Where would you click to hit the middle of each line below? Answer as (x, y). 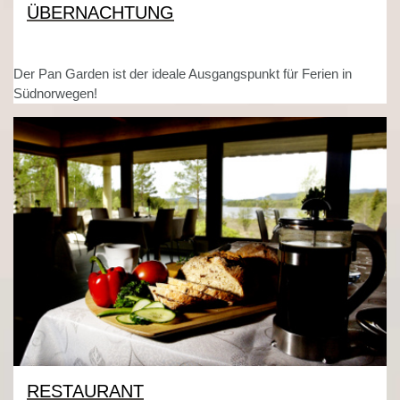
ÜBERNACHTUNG (100, 13)
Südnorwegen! (55, 94)
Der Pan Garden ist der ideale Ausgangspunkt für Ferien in (183, 74)
